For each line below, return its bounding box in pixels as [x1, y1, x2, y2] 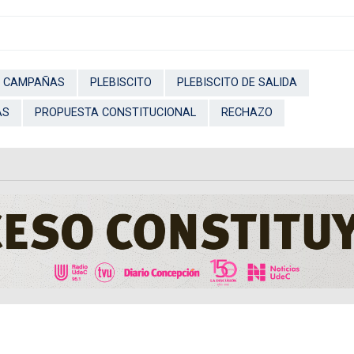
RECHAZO [221, 105, 273, 119]
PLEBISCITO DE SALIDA [177, 75, 297, 89]
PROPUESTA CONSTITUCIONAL [35, 105, 196, 119]
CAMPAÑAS [3, 75, 65, 89]
